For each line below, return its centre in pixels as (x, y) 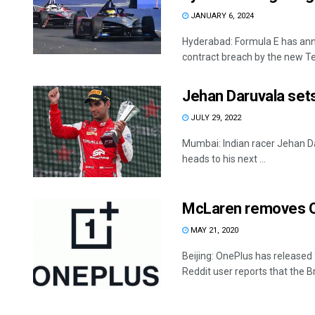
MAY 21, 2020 (213, 231)
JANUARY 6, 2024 (221, 16)
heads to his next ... (224, 159)
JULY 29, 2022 (215, 118)
